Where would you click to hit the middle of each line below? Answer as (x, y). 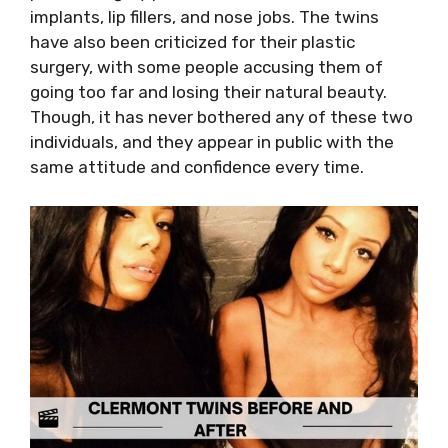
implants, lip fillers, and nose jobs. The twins (204, 17)
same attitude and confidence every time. (197, 167)
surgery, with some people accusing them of (206, 67)
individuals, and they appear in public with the (212, 142)
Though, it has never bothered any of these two (221, 117)
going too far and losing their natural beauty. (208, 92)
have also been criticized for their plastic (192, 42)
